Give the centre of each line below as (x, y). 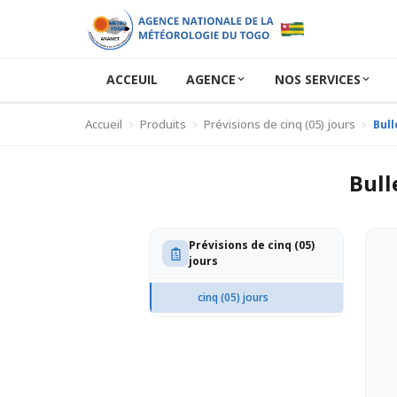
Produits (163, 124)
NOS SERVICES (317, 79)
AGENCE (210, 79)
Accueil (104, 124)
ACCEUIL (132, 79)
